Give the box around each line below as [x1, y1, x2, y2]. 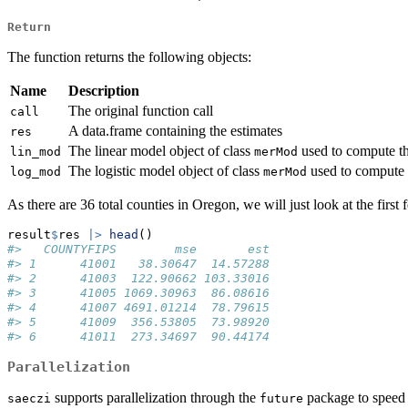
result [7, 228, 51, 242]
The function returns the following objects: [7, 49, 251, 66]
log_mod [10, 165, 61, 179]
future [260, 392, 303, 406]
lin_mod [10, 145, 61, 159]
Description [68, 83, 139, 99]
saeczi [7, 392, 51, 406]
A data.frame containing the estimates [68, 123, 282, 139]
